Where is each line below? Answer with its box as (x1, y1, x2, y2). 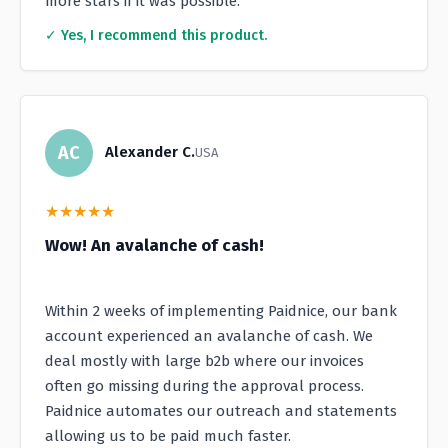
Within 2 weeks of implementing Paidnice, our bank (45, 301, 397, 320)
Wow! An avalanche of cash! (45, 234, 264, 256)
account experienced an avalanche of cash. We (45, 326, 373, 345)
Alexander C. (105, 142, 195, 161)
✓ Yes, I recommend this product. (45, 26, 267, 44)
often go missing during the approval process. (45, 376, 364, 395)
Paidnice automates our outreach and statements (45, 401, 397, 420)
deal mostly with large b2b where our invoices (45, 351, 364, 370)
